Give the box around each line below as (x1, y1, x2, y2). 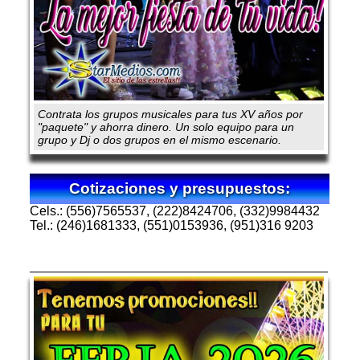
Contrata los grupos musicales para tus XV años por (38, 108, 304, 121)
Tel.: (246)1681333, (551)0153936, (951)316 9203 (30, 219, 314, 233)
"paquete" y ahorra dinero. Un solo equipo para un (38, 121, 295, 134)
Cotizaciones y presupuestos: (69, 180, 291, 198)
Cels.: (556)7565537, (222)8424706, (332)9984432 (30, 204, 321, 219)
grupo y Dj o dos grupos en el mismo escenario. (38, 133, 282, 147)
